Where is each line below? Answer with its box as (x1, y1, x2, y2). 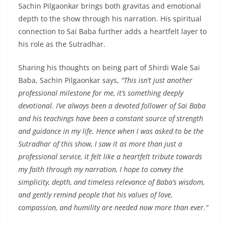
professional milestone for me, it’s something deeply (18, 88, 183, 98)
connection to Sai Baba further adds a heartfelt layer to (18, 26, 207, 36)
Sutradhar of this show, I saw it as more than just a (18, 138, 182, 149)
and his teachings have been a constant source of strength (18, 113, 203, 123)
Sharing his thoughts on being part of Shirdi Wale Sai (18, 62, 200, 72)
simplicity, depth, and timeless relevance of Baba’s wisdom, (18, 177, 205, 187)
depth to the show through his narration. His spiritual (18, 13, 202, 23)
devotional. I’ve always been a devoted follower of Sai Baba (18, 100, 206, 110)
